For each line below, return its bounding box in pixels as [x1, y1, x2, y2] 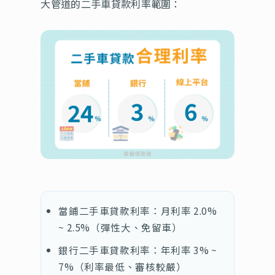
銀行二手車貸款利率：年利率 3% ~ [58, 242, 217, 257]
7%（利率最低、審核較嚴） [58, 259, 187, 273]
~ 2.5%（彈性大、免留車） [58, 220, 182, 234]
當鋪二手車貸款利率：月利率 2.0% [58, 203, 217, 217]
